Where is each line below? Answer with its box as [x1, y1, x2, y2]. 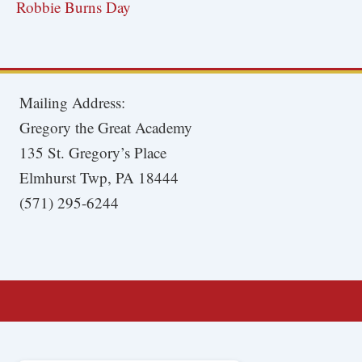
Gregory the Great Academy [19, 116, 193, 137]
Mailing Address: [19, 91, 126, 112]
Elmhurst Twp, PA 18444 [19, 166, 179, 187]
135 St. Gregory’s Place [19, 141, 167, 162]
